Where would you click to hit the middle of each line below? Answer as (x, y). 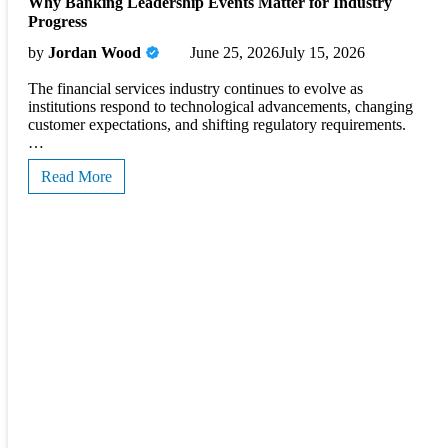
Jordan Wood (94, 53)
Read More (76, 177)
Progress (57, 21)
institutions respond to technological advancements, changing (220, 107)
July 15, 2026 (322, 53)
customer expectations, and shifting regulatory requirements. (217, 125)
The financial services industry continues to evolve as (195, 89)
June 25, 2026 (234, 53)
